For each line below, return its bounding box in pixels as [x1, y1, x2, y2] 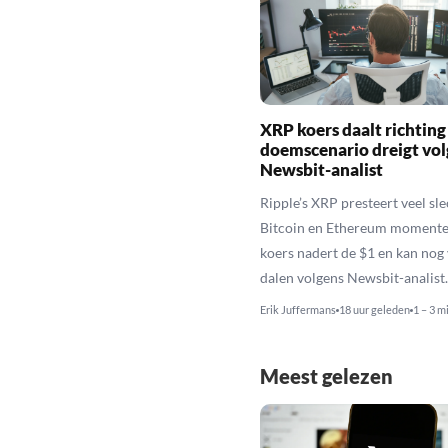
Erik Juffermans [259, 302, 336, 316]
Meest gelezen [259, 363, 393, 388]
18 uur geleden [338, 302, 410, 316]
